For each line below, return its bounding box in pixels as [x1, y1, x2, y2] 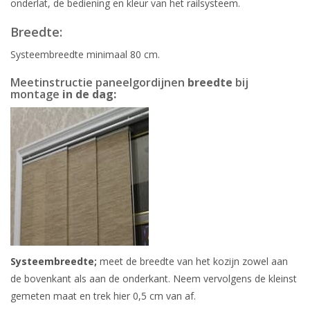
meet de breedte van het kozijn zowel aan [97, 255, 288, 268]
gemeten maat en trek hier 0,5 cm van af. [10, 289, 196, 302]
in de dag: [62, 86, 116, 102]
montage [10, 86, 62, 102]
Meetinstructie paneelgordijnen [10, 75, 188, 90]
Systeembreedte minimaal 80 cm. [10, 48, 160, 61]
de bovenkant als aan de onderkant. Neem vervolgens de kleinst [10, 272, 297, 285]
